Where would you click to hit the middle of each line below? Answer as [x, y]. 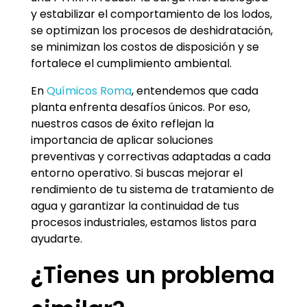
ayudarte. [57, 238]
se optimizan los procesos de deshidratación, [152, 30]
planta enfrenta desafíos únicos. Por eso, [140, 107]
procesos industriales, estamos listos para [144, 222]
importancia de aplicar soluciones [122, 140]
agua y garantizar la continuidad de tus [135, 206]
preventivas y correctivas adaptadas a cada [151, 156]
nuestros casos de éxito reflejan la [122, 123]
